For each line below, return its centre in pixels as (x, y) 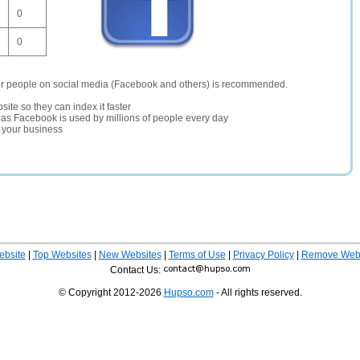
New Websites (130, 255)
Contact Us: (137, 270)
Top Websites (62, 255)
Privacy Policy (263, 255)
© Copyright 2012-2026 (111, 292)
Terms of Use (197, 255)
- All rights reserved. (258, 292)
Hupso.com (188, 292)
